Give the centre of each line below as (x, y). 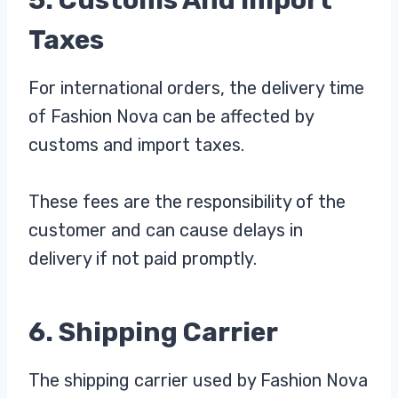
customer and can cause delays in (166, 230)
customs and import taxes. (136, 144)
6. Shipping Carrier (153, 332)
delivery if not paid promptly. (143, 258)
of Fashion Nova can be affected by (171, 116)
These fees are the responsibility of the (187, 201)
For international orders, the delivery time (196, 88)
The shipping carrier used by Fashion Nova (198, 380)
